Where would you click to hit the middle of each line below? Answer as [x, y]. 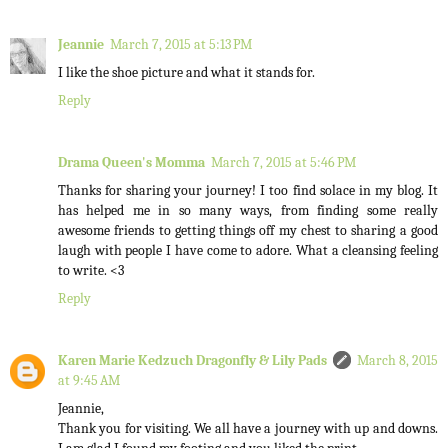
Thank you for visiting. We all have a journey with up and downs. [248, 429]
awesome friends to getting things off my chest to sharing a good [248, 231]
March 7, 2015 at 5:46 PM [283, 163]
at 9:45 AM [89, 381]
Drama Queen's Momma [131, 163]
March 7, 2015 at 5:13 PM [181, 45]
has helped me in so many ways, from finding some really [248, 211]
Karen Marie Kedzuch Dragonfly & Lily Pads [192, 361]
